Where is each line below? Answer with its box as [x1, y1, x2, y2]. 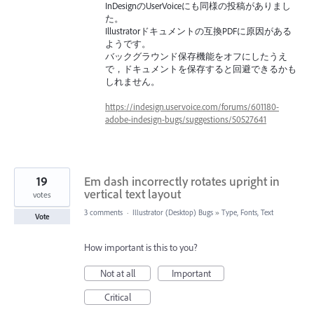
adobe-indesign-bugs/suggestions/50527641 [105, 114, 266, 125]
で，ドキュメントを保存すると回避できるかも [105, 62, 296, 74]
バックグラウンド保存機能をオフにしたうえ [105, 50, 287, 62]
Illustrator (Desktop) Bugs [132, 207, 213, 218]
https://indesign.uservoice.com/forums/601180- [105, 101, 279, 113]
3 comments [84, 207, 123, 218]
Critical [104, 291, 131, 304]
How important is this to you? [84, 241, 198, 254]
